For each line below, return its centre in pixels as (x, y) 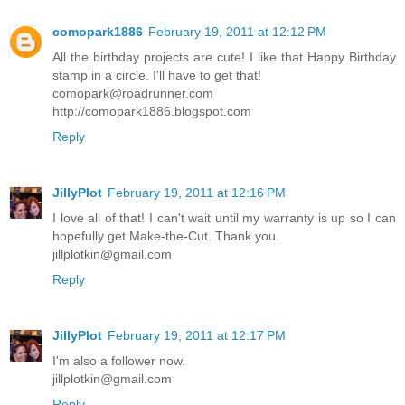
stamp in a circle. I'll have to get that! (157, 75)
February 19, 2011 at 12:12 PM (237, 31)
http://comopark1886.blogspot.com (152, 111)
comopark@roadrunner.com (133, 93)
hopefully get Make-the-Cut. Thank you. (166, 235)
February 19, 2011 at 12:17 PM (197, 335)
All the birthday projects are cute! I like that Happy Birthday (224, 57)
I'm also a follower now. (119, 360)
